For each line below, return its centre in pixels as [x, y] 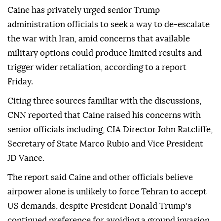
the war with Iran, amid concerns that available [99, 39]
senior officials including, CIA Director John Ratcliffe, [110, 130]
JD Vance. [26, 158]
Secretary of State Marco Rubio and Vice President [105, 144]
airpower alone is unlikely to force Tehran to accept [107, 192]
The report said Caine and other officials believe [100, 178]
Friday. [20, 82]
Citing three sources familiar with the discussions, [104, 101]
